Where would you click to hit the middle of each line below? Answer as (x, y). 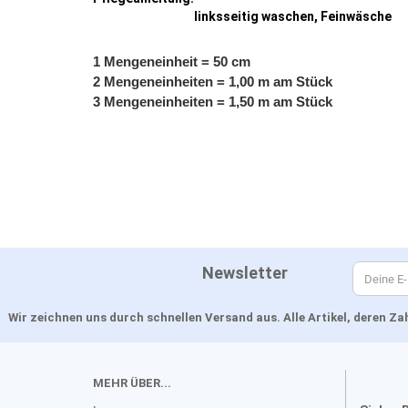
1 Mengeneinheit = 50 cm (172, 62)
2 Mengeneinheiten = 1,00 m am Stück (213, 82)
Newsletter (190, 273)
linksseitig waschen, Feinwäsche (293, 16)
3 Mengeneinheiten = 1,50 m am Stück (213, 102)
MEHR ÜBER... (132, 383)
